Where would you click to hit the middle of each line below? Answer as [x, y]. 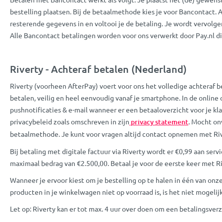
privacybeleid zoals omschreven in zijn [70, 121]
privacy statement [159, 121]
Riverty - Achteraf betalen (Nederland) [98, 69]
